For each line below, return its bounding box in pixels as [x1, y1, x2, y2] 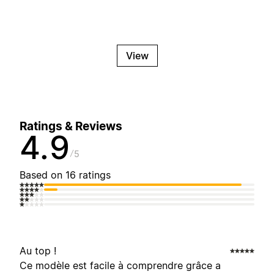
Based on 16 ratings [20, 169, 111, 182]
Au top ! [20, 245, 56, 257]
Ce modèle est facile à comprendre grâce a [20, 259, 221, 272]
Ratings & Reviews [20, 119, 122, 134]
